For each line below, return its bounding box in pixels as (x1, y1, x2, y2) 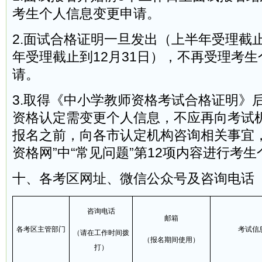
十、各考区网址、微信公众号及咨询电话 (12, 171, 254, 186)
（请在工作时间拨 (73, 229, 129, 237)
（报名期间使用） (143, 236, 199, 244)
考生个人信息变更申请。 (12, 6, 160, 21)
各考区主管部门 (16, 225, 65, 233)
